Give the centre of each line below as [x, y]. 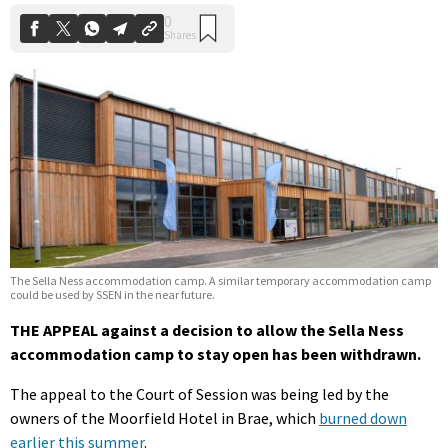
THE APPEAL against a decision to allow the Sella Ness [207, 330]
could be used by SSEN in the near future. [112, 295]
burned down [363, 418]
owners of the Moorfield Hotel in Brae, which [164, 418]
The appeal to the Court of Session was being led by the [199, 394]
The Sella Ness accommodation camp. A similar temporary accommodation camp [220, 281]
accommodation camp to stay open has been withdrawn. [215, 354]
